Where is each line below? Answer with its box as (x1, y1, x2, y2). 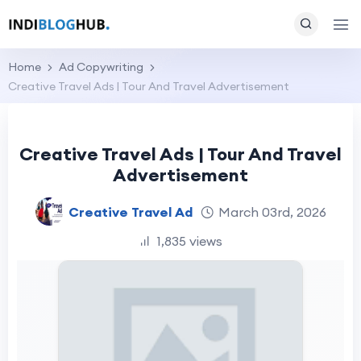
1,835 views (156, 233, 222, 249)
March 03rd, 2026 (218, 203, 326, 220)
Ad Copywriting (59, 60, 143, 74)
